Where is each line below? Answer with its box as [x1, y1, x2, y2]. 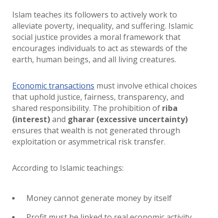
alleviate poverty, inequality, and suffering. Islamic [12, 20, 193, 31]
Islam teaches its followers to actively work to [12, 9, 177, 20]
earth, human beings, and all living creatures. [12, 54, 176, 65]
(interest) [12, 114, 50, 125]
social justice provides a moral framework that [12, 32, 181, 42]
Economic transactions [12, 80, 94, 91]
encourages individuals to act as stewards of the [12, 43, 187, 54]
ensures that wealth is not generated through [12, 125, 180, 136]
